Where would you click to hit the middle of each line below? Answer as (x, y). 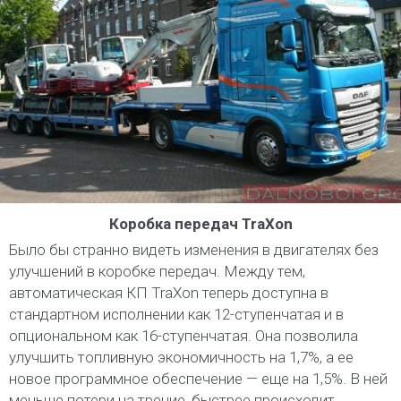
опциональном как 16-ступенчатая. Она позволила (183, 335)
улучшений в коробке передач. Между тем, (157, 271)
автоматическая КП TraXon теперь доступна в (169, 292)
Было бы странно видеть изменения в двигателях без (194, 249)
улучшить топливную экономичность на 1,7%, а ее (181, 357)
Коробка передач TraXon (200, 223)
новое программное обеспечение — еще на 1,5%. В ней (198, 378)
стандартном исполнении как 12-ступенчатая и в (176, 314)
